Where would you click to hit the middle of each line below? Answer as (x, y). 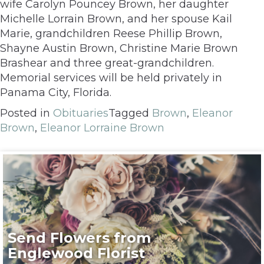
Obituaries (81, 113)
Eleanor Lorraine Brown (102, 128)
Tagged (130, 113)
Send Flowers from (80, 237)
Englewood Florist (77, 253)
